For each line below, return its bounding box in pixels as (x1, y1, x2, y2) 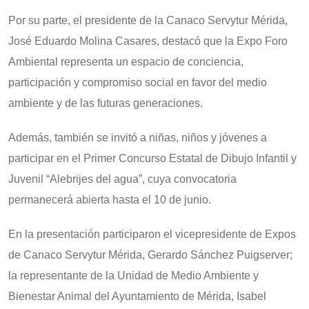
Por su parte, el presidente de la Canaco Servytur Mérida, (8, 14, 288, 26)
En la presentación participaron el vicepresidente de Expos (8, 228, 296, 240)
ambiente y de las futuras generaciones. (8, 97, 203, 109)
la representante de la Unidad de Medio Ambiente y (8, 269, 259, 281)
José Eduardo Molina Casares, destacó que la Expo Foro (8, 34, 288, 47)
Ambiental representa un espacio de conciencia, (8, 55, 243, 68)
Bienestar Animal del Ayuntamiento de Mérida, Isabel (8, 290, 266, 302)
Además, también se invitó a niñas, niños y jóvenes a (8, 131, 267, 143)
